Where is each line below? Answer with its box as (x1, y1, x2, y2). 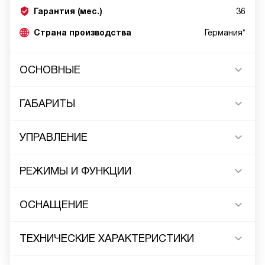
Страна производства (34, 28, 131, 37)
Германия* (205, 28, 245, 37)
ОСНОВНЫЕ (20, 64, 80, 76)
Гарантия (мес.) (34, 7, 102, 16)
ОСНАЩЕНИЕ (20, 199, 89, 211)
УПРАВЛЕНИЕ (20, 131, 88, 143)
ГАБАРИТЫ (20, 98, 75, 109)
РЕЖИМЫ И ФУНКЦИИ (20, 165, 131, 177)
